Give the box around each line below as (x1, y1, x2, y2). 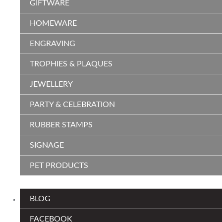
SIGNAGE (30, 141, 64, 150)
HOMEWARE (30, 19, 77, 28)
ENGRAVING (30, 40, 75, 48)
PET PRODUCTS (30, 162, 88, 170)
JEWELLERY (30, 80, 73, 89)
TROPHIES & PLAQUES (30, 60, 112, 68)
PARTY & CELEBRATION (30, 101, 115, 109)
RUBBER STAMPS (30, 121, 93, 129)
